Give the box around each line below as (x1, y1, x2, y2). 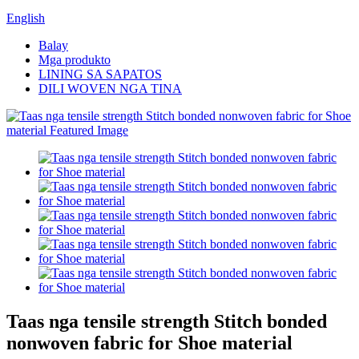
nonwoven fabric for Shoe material (6, 332, 292, 353)
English (6, 11, 45, 25)
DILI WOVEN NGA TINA (38, 82, 182, 95)
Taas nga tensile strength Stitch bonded (6, 310, 327, 332)
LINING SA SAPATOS (38, 67, 162, 81)
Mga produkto (38, 53, 111, 67)
